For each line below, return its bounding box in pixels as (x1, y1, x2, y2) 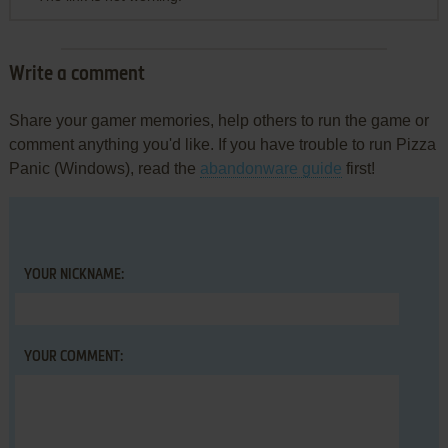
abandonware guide (199, 160, 342, 178)
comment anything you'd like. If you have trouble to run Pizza (8, 136, 436, 154)
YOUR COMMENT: (23, 350, 123, 365)
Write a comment (8, 65, 145, 86)
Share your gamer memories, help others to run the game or (8, 112, 429, 130)
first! (341, 160, 375, 178)
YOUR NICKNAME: (23, 268, 124, 283)
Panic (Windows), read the (8, 160, 200, 178)
